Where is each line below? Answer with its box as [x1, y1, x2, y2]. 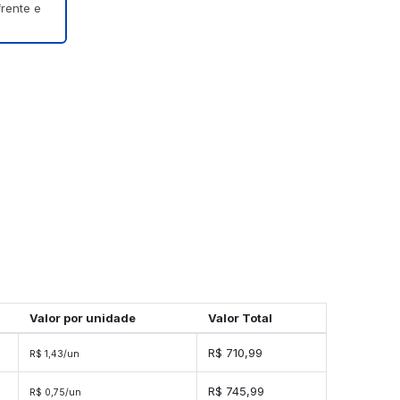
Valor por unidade [29, 311, 136, 326]
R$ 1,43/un [29, 348, 79, 361]
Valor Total [207, 311, 272, 326]
